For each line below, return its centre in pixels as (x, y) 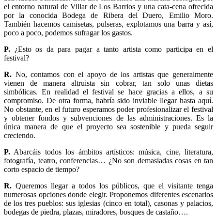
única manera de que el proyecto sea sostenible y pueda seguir (108, 126)
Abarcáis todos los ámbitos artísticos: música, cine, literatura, (112, 152)
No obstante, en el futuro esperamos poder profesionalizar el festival (108, 109)
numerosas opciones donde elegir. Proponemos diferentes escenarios (108, 194)
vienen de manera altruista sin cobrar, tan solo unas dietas (108, 83)
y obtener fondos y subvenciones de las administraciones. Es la (108, 118)
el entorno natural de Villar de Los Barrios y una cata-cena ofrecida (108, 6)
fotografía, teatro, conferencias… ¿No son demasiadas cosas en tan (108, 160)
